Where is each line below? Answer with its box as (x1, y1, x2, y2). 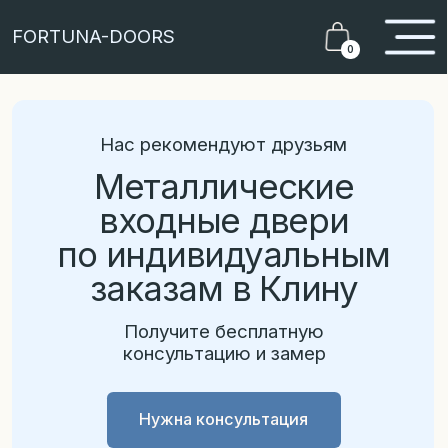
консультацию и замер (98, 274, 262, 294)
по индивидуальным (46, 187, 314, 222)
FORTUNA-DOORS (9, 20, 142, 39)
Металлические (75, 132, 285, 167)
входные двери (79, 160, 281, 194)
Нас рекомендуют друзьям (80, 107, 279, 126)
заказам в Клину (72, 214, 288, 249)
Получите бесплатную (100, 257, 261, 276)
